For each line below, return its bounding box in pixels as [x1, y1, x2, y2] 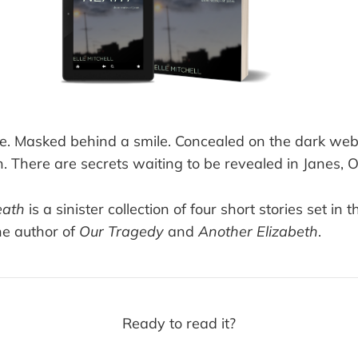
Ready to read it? [122, 314, 236, 333]
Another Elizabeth [198, 221, 318, 241]
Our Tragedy [79, 221, 164, 241]
